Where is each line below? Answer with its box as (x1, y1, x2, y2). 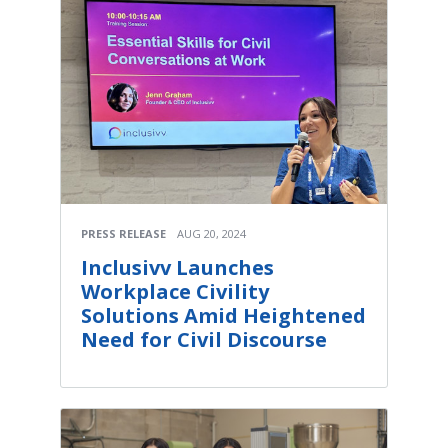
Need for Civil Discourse (81, 325, 327, 353)
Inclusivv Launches (81, 253, 274, 281)
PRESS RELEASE (81, 225, 166, 241)
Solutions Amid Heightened (81, 301, 366, 329)
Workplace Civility (81, 277, 269, 305)
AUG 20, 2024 (177, 225, 246, 241)
